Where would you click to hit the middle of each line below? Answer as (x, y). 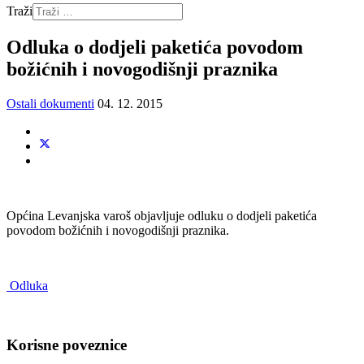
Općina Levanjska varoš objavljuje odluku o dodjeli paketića (162, 215)
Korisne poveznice (67, 344)
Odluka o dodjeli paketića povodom (155, 47)
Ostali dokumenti (50, 103)
